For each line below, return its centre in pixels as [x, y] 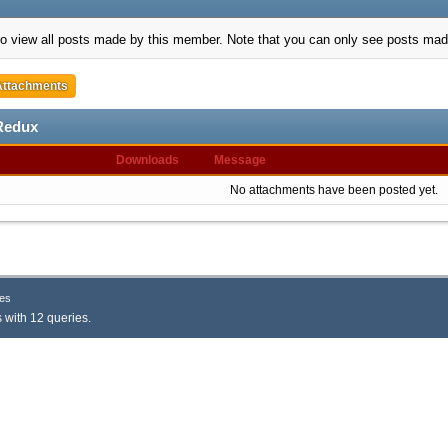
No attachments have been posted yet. [333, 190]
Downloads [147, 160]
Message [239, 160]
